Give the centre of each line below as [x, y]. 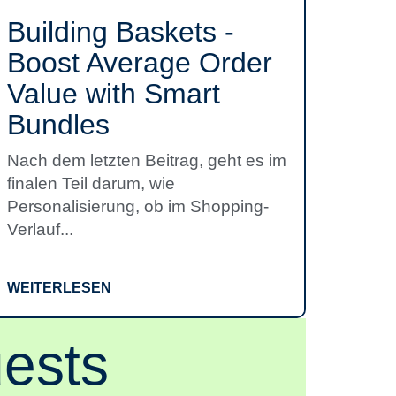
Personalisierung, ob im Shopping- [138, 206]
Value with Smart [114, 94]
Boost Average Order [140, 63]
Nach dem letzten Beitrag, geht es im [147, 160]
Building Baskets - [121, 32]
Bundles [58, 125]
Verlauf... [40, 229]
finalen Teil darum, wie [91, 183]
